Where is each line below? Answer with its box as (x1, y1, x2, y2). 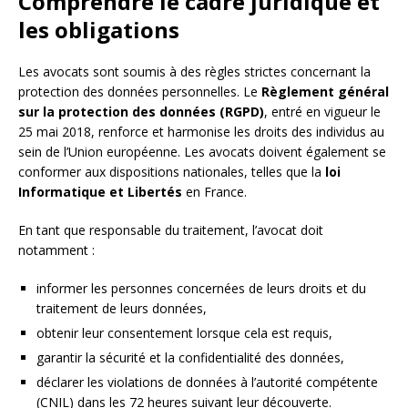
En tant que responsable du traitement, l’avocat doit (18, 220, 323, 239)
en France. (182, 182, 247, 200)
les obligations (18, 14, 179, 45)
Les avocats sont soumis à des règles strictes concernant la (18, 62, 371, 80)
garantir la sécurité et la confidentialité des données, (36, 348, 344, 366)
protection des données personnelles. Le (18, 82, 261, 100)
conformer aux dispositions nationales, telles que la (18, 162, 325, 180)
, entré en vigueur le (264, 102, 381, 120)
